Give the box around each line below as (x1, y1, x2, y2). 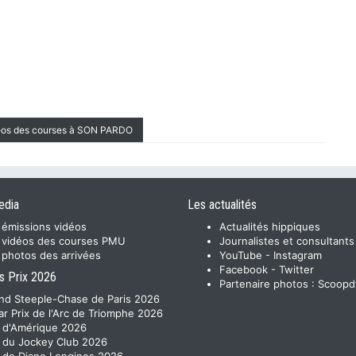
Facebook (219, 263, 268, 277)
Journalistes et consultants (219, 234, 354, 248)
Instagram (273, 249, 322, 262)
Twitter (279, 263, 314, 277)
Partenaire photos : (219, 277, 318, 291)
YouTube (219, 249, 262, 262)
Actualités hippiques (219, 220, 320, 234)
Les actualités (188, 197, 257, 213)
